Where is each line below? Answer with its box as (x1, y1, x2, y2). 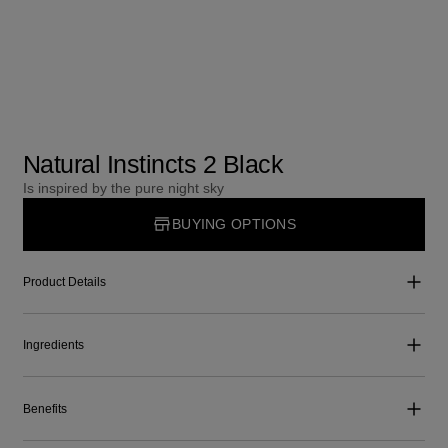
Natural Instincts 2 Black (22, 150, 284, 179)
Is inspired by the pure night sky (22, 180, 224, 197)
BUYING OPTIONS (172, 215, 296, 232)
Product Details (22, 274, 106, 289)
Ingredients (22, 338, 84, 353)
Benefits (22, 401, 67, 416)
